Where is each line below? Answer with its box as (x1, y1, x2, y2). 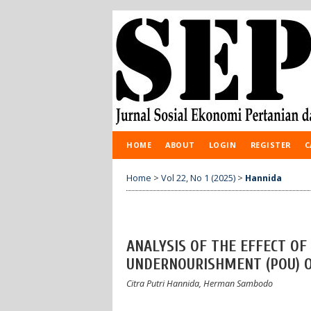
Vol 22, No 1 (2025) (161, 171, 235, 184)
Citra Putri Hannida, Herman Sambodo (126, 277, 273, 289)
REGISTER (250, 140, 291, 150)
